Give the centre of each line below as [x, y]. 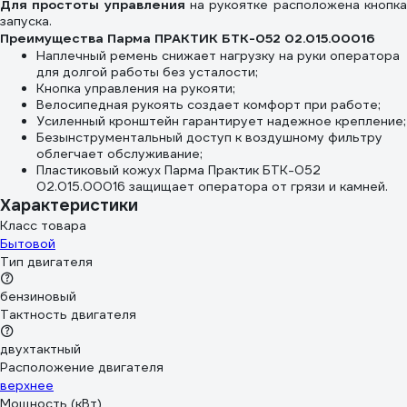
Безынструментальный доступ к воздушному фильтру [209, 137]
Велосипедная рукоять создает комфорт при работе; [208, 104]
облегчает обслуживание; [119, 154]
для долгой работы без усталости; [147, 72]
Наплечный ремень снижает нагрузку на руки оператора [218, 55]
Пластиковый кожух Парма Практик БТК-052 [179, 170]
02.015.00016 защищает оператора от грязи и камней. [212, 186]
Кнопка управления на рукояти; [136, 88]
